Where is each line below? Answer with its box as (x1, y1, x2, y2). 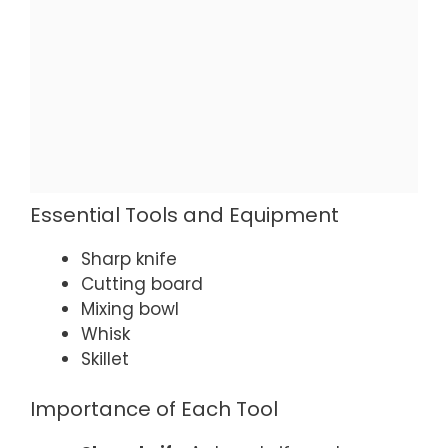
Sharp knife (81, 246, 177, 271)
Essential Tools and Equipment (30, 200, 339, 229)
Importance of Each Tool (30, 395, 278, 424)
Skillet (81, 346, 129, 371)
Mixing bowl (81, 296, 179, 321)
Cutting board (81, 271, 203, 296)
